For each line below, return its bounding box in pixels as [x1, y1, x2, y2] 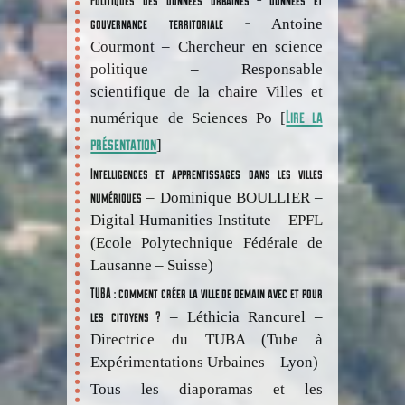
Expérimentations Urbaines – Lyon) [90, 353, 319, 371]
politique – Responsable [90, 60, 323, 78]
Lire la [286, 105, 323, 127]
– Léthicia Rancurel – [161, 307, 323, 325]
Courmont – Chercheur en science [90, 37, 323, 55]
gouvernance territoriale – [90, 14, 271, 32]
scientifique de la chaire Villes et [90, 82, 323, 100]
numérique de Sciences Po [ [90, 108, 287, 127]
